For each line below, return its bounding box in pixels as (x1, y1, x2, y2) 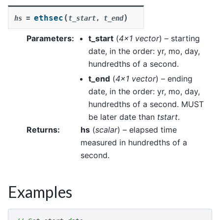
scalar (95, 124, 117, 135)
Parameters (27, 33, 72, 43)
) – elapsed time (117, 124, 177, 135)
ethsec (34, 13, 63, 23)
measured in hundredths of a (81, 137, 187, 147)
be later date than (88, 111, 157, 122)
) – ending (156, 73, 192, 83)
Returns (27, 124, 57, 135)
